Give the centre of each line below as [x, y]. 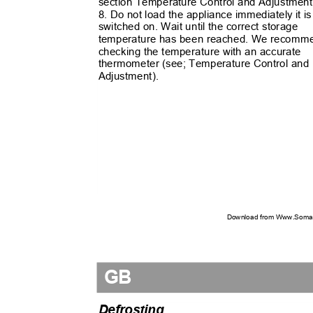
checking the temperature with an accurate [203, 51]
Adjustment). [131, 75]
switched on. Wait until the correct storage [201, 26]
